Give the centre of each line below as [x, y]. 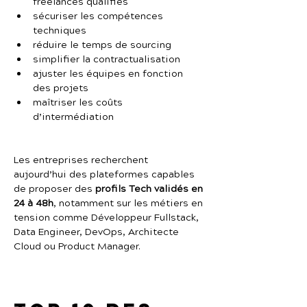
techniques [60, 31]
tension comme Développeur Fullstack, [108, 218]
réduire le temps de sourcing [102, 45]
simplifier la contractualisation [107, 60]
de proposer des [54, 189]
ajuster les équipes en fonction [109, 74]
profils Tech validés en [150, 189]
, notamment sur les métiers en [130, 204]
